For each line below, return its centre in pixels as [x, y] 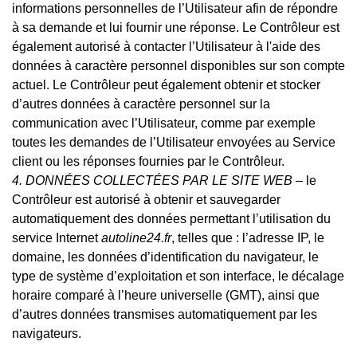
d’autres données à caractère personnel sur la [141, 104]
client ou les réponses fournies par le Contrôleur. [148, 161]
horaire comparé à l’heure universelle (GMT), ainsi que [166, 295]
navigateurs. [47, 333]
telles [193, 237]
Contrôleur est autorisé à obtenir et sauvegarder [146, 199]
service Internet [57, 237]
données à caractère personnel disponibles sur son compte [178, 65]
